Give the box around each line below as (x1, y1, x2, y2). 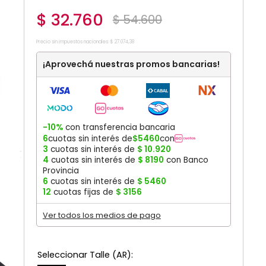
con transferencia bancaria (62, 121, 175, 133)
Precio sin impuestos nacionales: (36, 39, 109, 45)
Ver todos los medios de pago (42, 210, 161, 220)
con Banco (163, 154, 208, 166)
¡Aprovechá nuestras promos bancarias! (42, 58, 220, 70)
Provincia (42, 164, 79, 176)
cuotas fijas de (50, 186, 116, 198)
